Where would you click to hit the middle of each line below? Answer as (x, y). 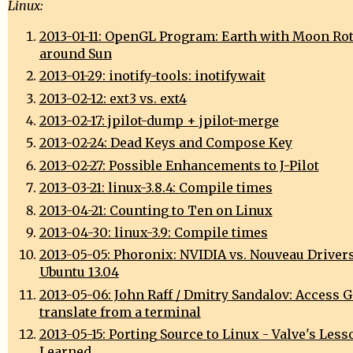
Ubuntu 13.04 (79, 272)
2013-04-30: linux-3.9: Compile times (153, 232)
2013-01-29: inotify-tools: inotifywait (152, 76)
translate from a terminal (120, 312)
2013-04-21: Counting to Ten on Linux (156, 210)
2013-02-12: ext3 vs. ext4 (113, 98)
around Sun (75, 53)
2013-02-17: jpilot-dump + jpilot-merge (159, 120)
